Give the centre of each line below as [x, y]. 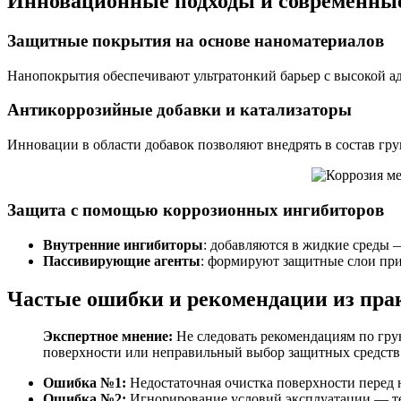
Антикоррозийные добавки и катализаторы [179, 110]
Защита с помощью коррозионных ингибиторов [196, 209]
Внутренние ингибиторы [123, 244]
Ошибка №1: [85, 383]
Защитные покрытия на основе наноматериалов [196, 41]
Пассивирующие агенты [122, 260]
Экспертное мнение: [108, 337]
